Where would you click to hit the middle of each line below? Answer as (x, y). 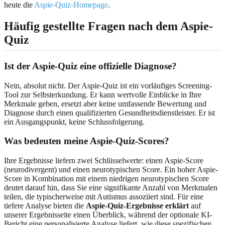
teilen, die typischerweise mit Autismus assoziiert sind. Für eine (104, 197)
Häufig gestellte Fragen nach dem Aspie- (108, 26)
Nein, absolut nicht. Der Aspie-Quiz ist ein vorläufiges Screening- (108, 85)
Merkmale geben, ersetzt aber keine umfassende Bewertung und (105, 103)
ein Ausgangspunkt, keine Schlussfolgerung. (74, 122)
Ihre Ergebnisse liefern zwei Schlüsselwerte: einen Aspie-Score (104, 161)
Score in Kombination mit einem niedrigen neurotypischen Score (106, 179)
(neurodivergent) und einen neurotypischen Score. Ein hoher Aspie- (111, 170)
